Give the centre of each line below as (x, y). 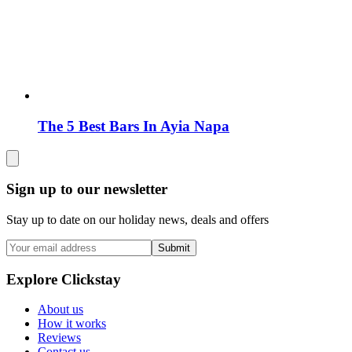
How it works (72, 324)
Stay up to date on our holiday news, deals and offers (137, 219)
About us (60, 310)
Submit (174, 247)
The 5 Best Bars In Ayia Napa (134, 126)
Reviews (59, 338)
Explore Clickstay (64, 279)
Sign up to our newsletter (87, 189)
